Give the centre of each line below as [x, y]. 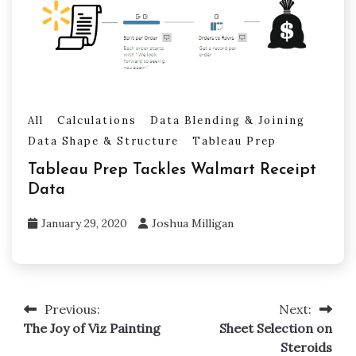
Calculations [97, 120]
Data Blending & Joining [228, 120]
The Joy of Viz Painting [92, 329]
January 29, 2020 [84, 224]
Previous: [72, 310]
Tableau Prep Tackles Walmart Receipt [172, 170]
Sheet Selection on [276, 329]
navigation [73, 342]
